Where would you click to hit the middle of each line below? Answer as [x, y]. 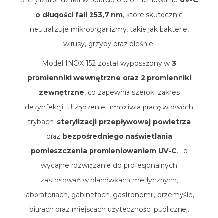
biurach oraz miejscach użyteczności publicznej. [109, 209]
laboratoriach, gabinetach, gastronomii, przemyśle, [109, 195]
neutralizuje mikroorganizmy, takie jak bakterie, [109, 29]
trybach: [42, 122]
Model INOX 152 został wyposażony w [107, 63]
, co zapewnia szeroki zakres [132, 92]
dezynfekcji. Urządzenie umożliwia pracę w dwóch [109, 107]
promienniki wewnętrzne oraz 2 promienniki [109, 78]
